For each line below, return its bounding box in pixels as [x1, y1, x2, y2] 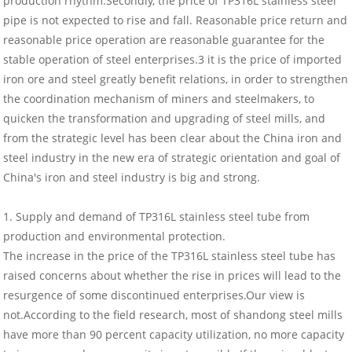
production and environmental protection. [3, 229, 226, 244]
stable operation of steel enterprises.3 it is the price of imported [3, 52, 343, 68]
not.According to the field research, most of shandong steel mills [3, 307, 343, 323]
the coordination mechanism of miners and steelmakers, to [3, 91, 315, 107]
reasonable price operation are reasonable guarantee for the [3, 32, 325, 48]
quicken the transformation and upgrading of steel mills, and [3, 111, 326, 126]
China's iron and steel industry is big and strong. [3, 170, 261, 185]
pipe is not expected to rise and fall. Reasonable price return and [3, 13, 348, 28]
